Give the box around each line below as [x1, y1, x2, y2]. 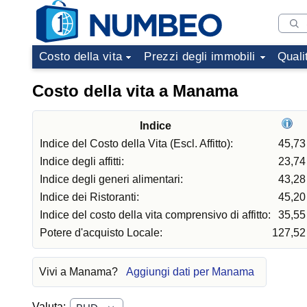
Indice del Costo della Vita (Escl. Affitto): [40, 138, 233, 149]
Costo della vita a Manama [32, 82, 238, 100]
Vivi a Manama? [39, 266, 121, 278]
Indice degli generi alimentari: [40, 173, 183, 185]
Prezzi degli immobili [144, 50, 256, 63]
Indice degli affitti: [40, 156, 124, 167]
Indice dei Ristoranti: [40, 191, 139, 203]
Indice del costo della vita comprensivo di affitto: [40, 209, 271, 221]
